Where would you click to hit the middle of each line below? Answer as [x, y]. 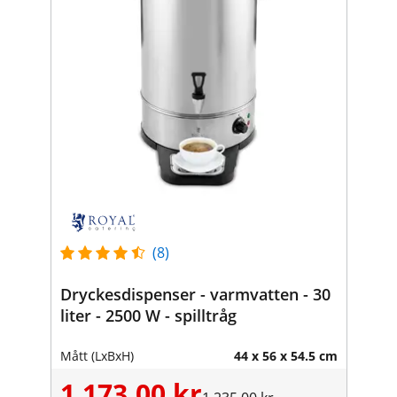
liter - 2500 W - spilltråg [148, 315]
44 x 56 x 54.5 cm [285, 355]
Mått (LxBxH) [97, 355]
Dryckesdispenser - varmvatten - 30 [195, 294]
